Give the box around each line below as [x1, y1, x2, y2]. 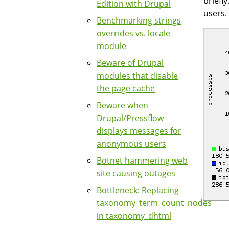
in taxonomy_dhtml [97, 210, 171, 221]
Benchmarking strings [97, 15, 181, 26]
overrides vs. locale [97, 28, 170, 39]
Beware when [97, 100, 148, 111]
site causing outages [97, 168, 175, 179]
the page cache [97, 83, 155, 94]
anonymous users [97, 138, 166, 149]
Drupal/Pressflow [97, 112, 164, 124]
